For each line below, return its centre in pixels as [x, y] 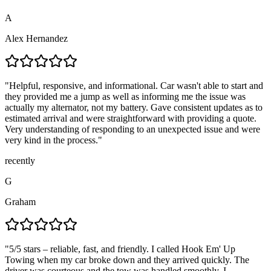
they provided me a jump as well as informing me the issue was [125, 96]
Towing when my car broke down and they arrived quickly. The [127, 260]
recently [20, 160]
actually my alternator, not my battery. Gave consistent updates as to [134, 107]
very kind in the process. [51, 140]
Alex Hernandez [36, 38]
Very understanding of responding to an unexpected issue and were [132, 129]
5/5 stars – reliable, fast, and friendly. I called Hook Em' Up [122, 249]
